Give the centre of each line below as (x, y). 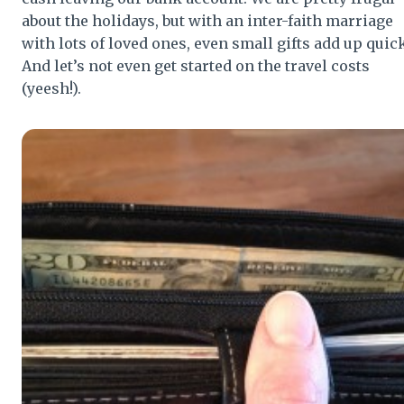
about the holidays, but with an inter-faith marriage (207, 20)
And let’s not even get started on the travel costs (196, 65)
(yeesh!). (51, 88)
